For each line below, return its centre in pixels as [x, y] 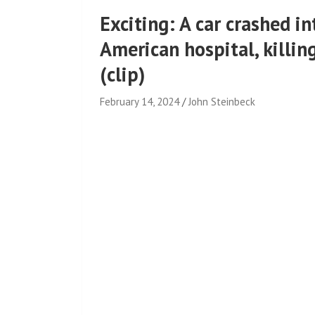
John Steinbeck [222, 102]
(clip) [122, 74]
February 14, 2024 [140, 102]
